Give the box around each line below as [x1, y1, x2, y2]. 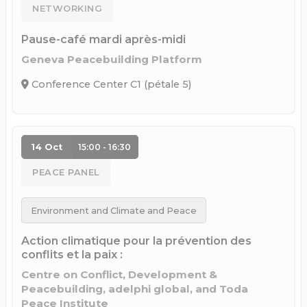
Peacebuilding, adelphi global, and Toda [21, 282, 248, 296]
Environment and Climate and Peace [30, 205, 197, 216]
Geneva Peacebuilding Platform [21, 52, 202, 66]
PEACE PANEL [32, 167, 99, 178]
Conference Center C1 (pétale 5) [29, 77, 191, 90]
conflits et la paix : [21, 248, 123, 262]
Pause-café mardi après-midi [21, 32, 186, 46]
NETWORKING [32, 3, 102, 14]
